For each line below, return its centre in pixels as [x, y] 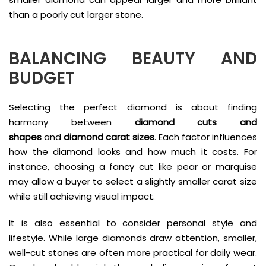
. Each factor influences [206, 137]
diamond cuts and [196, 122]
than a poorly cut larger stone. [76, 14]
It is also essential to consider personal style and [133, 223]
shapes [25, 137]
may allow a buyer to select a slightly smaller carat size [133, 181]
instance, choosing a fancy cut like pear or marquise [133, 166]
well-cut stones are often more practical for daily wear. [133, 252]
